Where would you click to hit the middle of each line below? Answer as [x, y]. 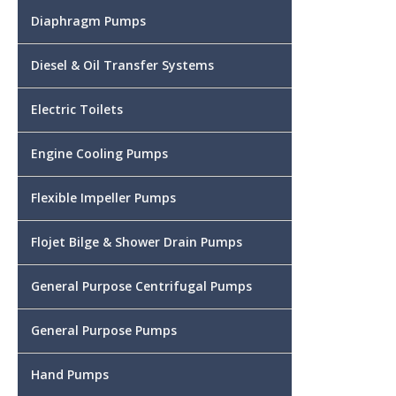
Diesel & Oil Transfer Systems [122, 65]
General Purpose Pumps [104, 330]
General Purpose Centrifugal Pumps [141, 286]
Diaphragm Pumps [88, 20]
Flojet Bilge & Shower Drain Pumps [137, 241]
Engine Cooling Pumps [99, 153]
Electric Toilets [77, 109]
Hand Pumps [70, 374]
